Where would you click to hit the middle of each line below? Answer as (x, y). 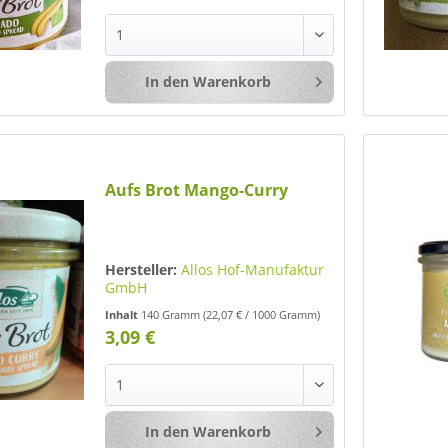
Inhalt (123, 315)
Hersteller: (141, 270)
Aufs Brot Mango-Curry (197, 190)
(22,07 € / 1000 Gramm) (262, 315)
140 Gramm (172, 315)
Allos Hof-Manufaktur (253, 270)
